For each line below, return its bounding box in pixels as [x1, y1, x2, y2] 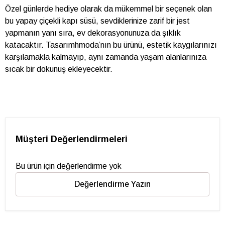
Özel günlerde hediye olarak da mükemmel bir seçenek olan [5, 5, 212, 13]
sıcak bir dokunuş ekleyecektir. [5, 65, 113, 73]
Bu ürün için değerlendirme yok [16, 162, 122, 170]
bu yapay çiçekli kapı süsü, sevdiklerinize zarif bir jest [5, 17, 190, 25]
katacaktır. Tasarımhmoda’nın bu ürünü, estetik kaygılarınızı [5, 41, 217, 49]
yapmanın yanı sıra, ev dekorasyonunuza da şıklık [5, 29, 181, 37]
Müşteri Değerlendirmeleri [16, 134, 128, 144]
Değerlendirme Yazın [74, 180, 151, 188]
